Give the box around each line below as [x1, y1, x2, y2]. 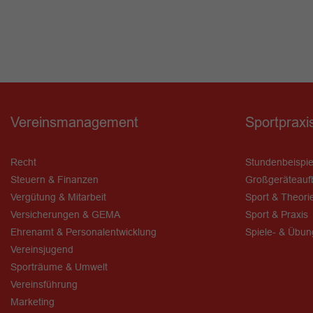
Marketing [10, 296, 54, 307]
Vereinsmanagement [10, 114, 138, 130]
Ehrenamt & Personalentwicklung [10, 226, 156, 238]
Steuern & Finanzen [10, 174, 99, 185]
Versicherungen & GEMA [10, 209, 120, 220]
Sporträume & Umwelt [10, 261, 108, 272]
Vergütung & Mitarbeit [10, 191, 106, 203]
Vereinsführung [10, 279, 78, 290]
